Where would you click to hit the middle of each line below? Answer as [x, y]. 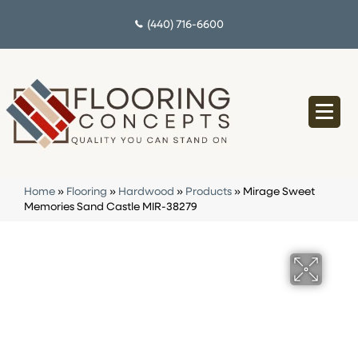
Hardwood [146, 193]
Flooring [87, 193]
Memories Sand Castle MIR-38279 [111, 208]
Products [209, 193]
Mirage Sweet [279, 193]
